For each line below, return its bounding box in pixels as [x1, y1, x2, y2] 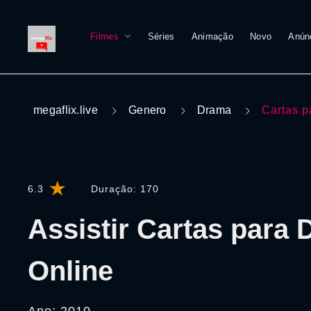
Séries [147, 31, 175, 42]
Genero [128, 104, 167, 116]
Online [28, 255, 113, 286]
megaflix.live [33, 104, 98, 116]
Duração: [91, 183, 140, 194]
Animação [191, 31, 234, 42]
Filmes [90, 31, 119, 42]
